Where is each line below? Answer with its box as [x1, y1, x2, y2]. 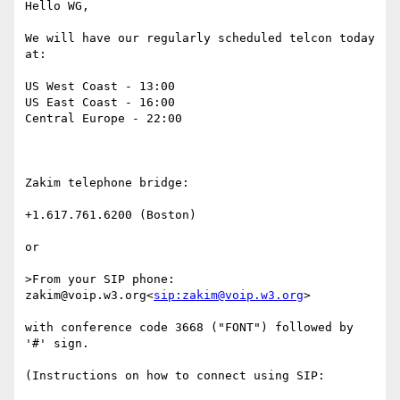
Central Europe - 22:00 [25, 112, 182, 126]
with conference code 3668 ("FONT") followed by [25, 321, 354, 335]
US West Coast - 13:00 [25, 79, 175, 94]
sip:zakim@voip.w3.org [154, 288, 304, 303]
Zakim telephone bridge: [25, 176, 189, 190]
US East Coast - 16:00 [25, 96, 175, 110]
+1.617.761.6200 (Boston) [25, 208, 196, 222]
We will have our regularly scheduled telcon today [25, 31, 375, 46]
